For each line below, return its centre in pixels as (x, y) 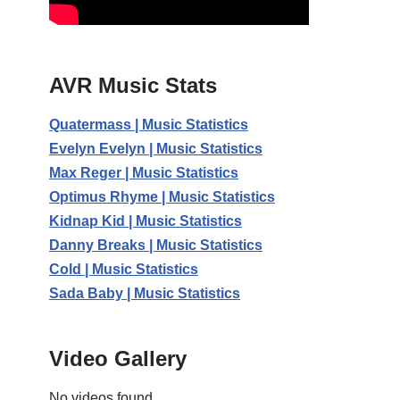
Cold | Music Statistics (124, 270)
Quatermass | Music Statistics (149, 125)
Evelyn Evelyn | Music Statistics (156, 149)
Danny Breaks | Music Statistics (156, 246)
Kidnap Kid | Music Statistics (146, 221)
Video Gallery (118, 359)
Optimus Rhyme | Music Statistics (162, 197)
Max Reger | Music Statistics (144, 173)
